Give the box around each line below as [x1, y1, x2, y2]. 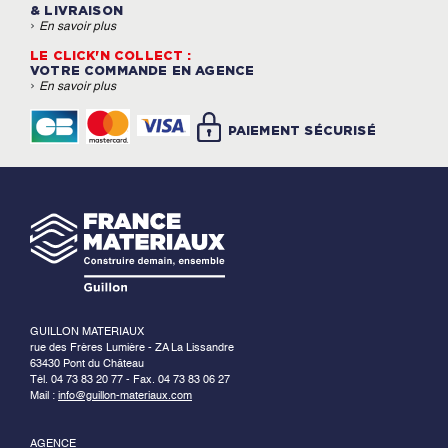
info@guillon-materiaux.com [58, 389, 192, 402]
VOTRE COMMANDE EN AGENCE [30, 65, 255, 79]
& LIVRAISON [30, 5, 123, 19]
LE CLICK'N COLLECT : [30, 50, 192, 64]
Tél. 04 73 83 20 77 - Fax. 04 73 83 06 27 [30, 373, 230, 386]
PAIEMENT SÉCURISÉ [227, 125, 376, 139]
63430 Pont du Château [30, 357, 144, 370]
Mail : [30, 389, 58, 402]
